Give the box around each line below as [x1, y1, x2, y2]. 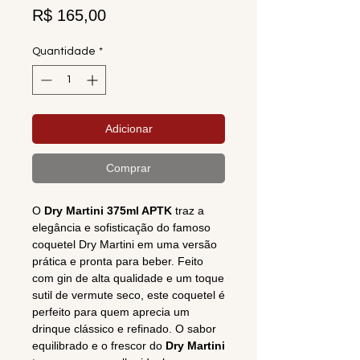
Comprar [106, 162, 151, 175]
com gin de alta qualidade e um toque [32, 272, 224, 285]
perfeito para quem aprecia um [32, 305, 190, 319]
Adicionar [104, 122, 153, 136]
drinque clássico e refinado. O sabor [32, 322, 216, 336]
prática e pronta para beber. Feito [32, 255, 203, 268]
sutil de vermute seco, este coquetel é [32, 288, 225, 302]
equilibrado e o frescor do [32, 339, 166, 353]
